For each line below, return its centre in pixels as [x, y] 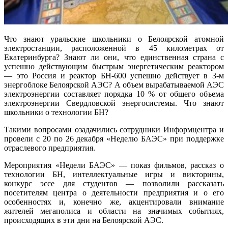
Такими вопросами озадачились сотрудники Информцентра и [114, 129]
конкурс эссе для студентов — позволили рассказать [114, 183]
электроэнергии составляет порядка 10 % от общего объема [114, 94]
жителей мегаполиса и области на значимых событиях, [114, 211]
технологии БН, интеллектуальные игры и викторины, [114, 174]
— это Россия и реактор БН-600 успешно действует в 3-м [114, 75]
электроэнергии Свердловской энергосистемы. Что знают [114, 103]
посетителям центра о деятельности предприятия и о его [114, 192]
